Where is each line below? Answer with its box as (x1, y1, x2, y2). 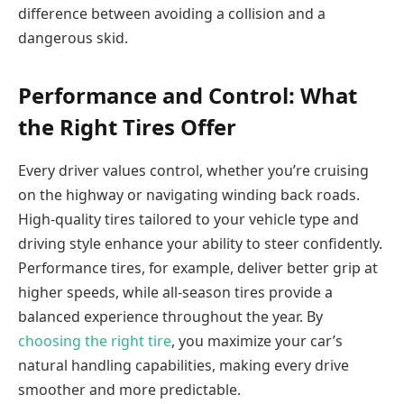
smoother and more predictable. (18, 379, 241, 399)
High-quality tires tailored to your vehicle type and (18, 208, 359, 229)
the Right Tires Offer (18, 111, 236, 142)
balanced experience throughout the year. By (18, 306, 323, 326)
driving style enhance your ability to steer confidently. (18, 233, 382, 253)
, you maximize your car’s (171, 330, 343, 351)
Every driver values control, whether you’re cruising (18, 160, 369, 180)
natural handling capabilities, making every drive (18, 354, 349, 375)
